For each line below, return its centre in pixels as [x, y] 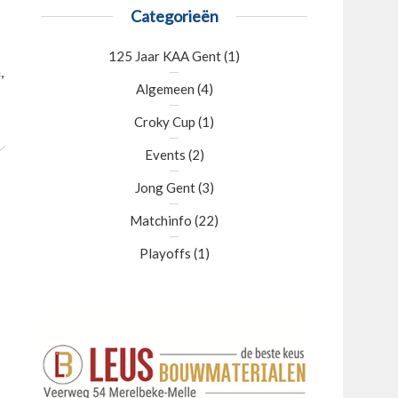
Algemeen [165, 89]
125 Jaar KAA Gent [165, 56]
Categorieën [174, 16]
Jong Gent [165, 187]
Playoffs [165, 253]
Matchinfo [161, 220]
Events [165, 155]
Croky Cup [165, 122]
